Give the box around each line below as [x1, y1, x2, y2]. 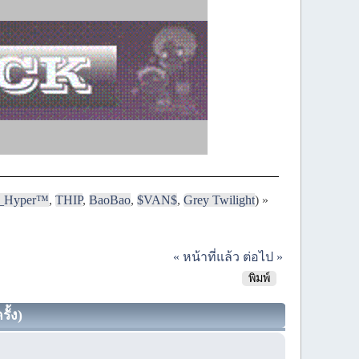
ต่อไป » [242, 249, 283, 264]
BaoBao [89, 192, 131, 207]
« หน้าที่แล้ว [172, 249, 240, 264]
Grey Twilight [184, 192, 256, 207]
